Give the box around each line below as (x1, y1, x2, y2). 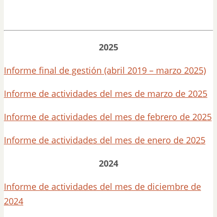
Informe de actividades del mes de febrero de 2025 (4, 111, 212, 123)
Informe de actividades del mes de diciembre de (4, 181, 201, 192)
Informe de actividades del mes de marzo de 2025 (4, 88, 207, 99)
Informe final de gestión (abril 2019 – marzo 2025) (4, 64, 206, 76)
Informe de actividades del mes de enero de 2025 (4, 134, 205, 146)
